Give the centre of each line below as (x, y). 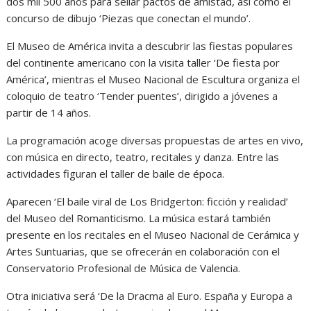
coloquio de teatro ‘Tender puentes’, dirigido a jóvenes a (142, 95)
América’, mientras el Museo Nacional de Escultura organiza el (153, 79)
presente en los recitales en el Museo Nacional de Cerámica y (153, 234)
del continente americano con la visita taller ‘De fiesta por (143, 62)
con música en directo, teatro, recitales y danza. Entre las (143, 157)
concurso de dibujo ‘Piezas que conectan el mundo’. (129, 18)
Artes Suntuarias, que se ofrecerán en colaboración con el (143, 251)
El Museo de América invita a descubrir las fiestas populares (150, 45)
